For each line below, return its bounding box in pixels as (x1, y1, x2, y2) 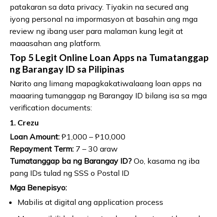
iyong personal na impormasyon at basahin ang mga (10, 14, 198, 24)
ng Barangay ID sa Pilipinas (10, 63, 124, 75)
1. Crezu (10, 117, 39, 127)
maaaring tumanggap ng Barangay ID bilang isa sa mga (10, 90, 207, 100)
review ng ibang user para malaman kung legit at (10, 26, 183, 36)
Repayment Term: (10, 143, 74, 154)
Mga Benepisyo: (10, 182, 67, 192)
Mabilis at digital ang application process (17, 197, 163, 207)
